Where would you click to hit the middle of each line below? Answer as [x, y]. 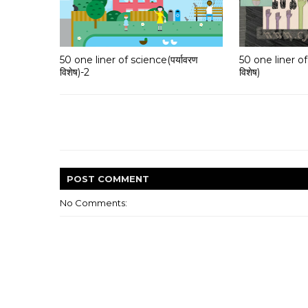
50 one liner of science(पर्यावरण [129, 59]
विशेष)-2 [75, 72]
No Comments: [93, 203]
